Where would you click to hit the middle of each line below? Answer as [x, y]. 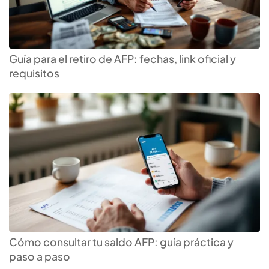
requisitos [34, 74]
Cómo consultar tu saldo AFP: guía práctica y [121, 242]
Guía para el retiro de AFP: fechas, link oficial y [122, 59]
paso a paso [40, 257]
